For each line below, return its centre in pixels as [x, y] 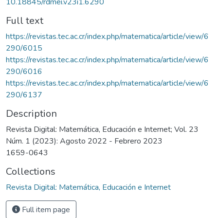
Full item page [45, 209]
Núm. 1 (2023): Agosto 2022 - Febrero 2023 [84, 141]
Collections [31, 171]
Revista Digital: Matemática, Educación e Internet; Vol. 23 [102, 129]
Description [31, 113]
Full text [25, 20]
